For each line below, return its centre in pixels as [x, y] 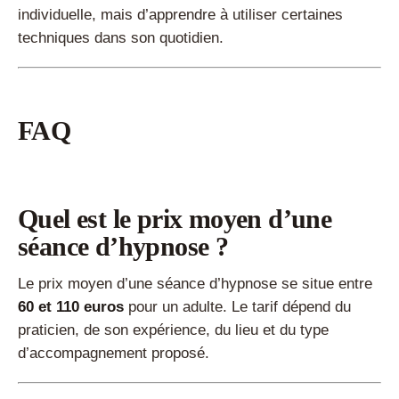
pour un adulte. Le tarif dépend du [237, 307]
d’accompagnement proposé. [114, 354]
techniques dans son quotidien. [121, 38]
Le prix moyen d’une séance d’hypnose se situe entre [195, 284]
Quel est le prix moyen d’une [175, 219]
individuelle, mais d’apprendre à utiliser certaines [180, 15]
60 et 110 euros [71, 307]
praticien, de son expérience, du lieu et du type [173, 330]
